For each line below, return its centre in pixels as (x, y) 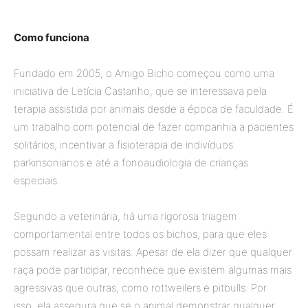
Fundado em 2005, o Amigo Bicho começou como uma (144, 74)
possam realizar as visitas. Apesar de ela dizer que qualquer (153, 252)
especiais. (37, 181)
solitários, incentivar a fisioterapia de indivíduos (123, 145)
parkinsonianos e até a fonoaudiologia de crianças (131, 163)
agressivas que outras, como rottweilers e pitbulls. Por (140, 288)
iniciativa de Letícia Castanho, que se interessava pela (140, 91)
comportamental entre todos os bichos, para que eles (140, 234)
